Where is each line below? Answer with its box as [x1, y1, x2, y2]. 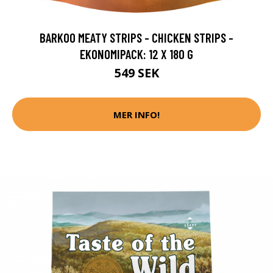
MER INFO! [113, 108, 160, 121]
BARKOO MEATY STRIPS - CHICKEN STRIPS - [40, 30, 233, 46]
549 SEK [114, 65, 159, 82]
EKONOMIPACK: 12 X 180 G [80, 46, 193, 62]
